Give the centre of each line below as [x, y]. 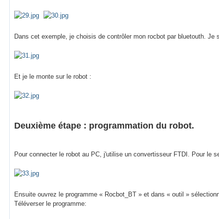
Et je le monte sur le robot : [53, 76]
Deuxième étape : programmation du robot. [104, 125]
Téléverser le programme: [50, 203]
